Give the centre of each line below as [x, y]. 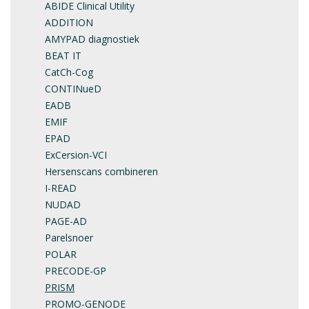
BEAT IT [63, 55]
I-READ [61, 188]
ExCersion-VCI [76, 154]
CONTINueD [73, 88]
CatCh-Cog [69, 72]
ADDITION [69, 22]
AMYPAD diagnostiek [92, 39]
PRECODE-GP [76, 270]
